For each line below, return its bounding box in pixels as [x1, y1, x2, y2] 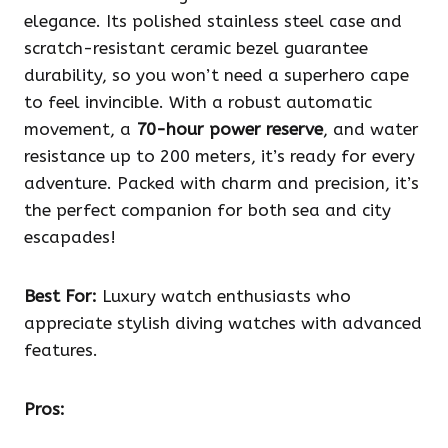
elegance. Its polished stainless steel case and [24, 11, 402, 32]
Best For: [24, 286, 97, 307]
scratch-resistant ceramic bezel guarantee [24, 38, 368, 59]
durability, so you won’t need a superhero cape [24, 65, 409, 86]
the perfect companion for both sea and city [24, 200, 391, 221]
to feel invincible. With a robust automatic [24, 92, 372, 113]
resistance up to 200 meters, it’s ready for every [24, 146, 415, 167]
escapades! [24, 227, 116, 248]
